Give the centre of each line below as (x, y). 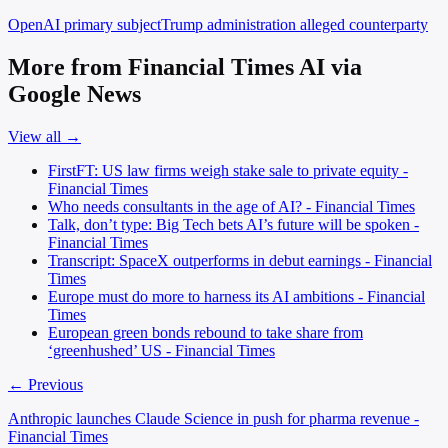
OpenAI (36, 25)
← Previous (45, 384)
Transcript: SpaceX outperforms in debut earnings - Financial (240, 260)
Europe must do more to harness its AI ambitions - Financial (236, 296)
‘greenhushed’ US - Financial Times (161, 350)
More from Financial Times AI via (185, 67)
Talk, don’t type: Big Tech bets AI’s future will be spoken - (233, 224)
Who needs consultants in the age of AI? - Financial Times (231, 206)
